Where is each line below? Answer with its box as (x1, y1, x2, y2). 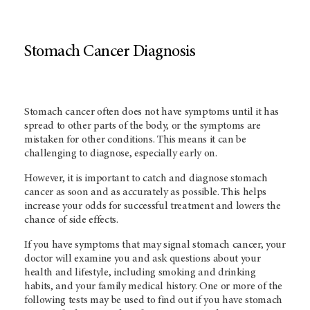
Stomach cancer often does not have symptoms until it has (24, 107, 280, 118)
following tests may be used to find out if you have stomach (24, 295, 283, 306)
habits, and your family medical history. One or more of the (24, 281, 283, 292)
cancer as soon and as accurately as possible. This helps (24, 187, 267, 198)
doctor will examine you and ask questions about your (24, 253, 261, 264)
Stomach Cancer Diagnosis (24, 44, 196, 61)
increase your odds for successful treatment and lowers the (24, 201, 281, 212)
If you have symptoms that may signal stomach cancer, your (24, 239, 286, 250)
